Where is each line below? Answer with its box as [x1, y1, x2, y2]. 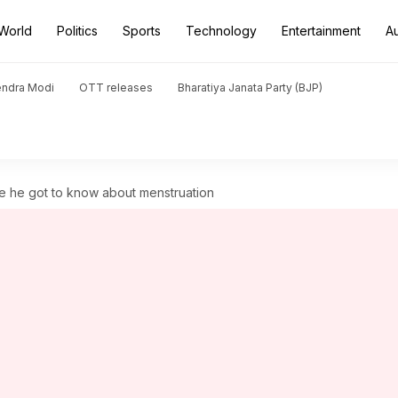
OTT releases [79, 81, 153, 94]
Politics [57, 23, 98, 38]
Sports [123, 23, 161, 38]
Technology [186, 23, 257, 38]
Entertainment [282, 23, 361, 38]
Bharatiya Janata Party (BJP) [178, 81, 322, 94]
